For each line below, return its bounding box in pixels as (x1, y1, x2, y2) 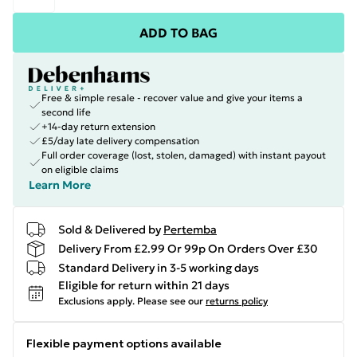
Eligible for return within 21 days (58, 278, 229, 292)
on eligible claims (41, 163, 119, 175)
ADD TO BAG (139, 25, 218, 41)
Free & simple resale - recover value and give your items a (41, 92, 303, 104)
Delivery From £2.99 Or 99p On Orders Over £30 (58, 241, 318, 256)
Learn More (29, 178, 91, 192)
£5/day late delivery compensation (41, 135, 199, 147)
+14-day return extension (41, 120, 155, 132)
